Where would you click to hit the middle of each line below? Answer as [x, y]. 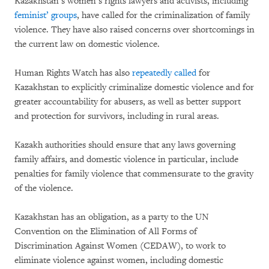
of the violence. [44, 188]
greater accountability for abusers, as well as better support [128, 101]
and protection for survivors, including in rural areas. [117, 116]
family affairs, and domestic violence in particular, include [126, 159]
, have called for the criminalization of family [163, 15]
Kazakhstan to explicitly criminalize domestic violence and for [134, 87]
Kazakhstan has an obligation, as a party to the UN [112, 217]
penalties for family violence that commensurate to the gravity [134, 174]
